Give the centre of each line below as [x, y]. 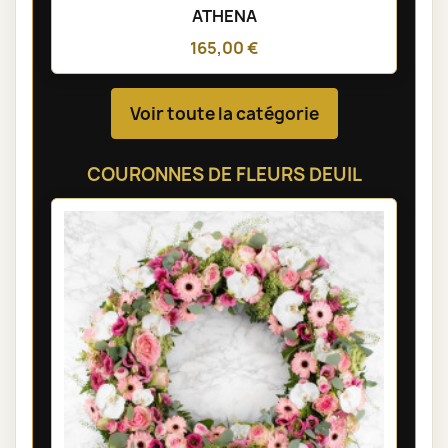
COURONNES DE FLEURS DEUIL [224, 174]
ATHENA [224, 15]
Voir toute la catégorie [224, 113]
